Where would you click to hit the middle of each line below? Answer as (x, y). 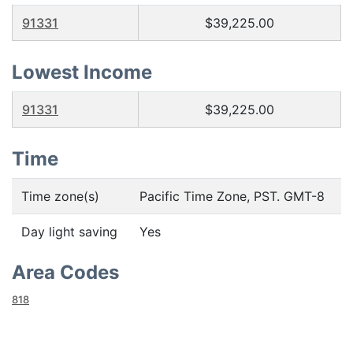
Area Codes (65, 272)
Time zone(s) (60, 196)
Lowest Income (82, 72)
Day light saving (69, 232)
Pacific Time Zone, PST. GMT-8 (232, 196)
